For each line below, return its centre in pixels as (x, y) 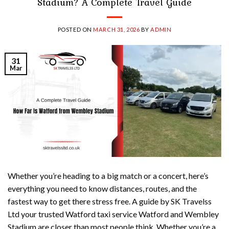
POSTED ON (75, 29)
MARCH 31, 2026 (117, 29)
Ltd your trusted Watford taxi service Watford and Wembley (113, 214)
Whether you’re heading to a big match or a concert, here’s (108, 175)
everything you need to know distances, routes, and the (102, 188)
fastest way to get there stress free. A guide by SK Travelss (110, 201)
